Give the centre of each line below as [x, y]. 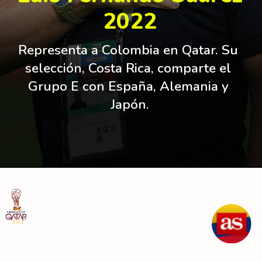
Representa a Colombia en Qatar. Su [128, 50]
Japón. [130, 104]
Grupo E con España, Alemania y [128, 86]
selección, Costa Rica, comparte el [128, 68]
